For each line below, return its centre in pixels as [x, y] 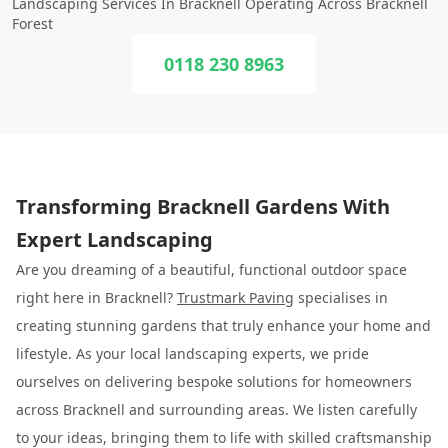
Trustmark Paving [235, 297]
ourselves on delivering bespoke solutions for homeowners [214, 381]
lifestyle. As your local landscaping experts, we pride [192, 353]
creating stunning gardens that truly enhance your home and [223, 325]
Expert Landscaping [114, 239]
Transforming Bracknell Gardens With [203, 206]
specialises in [341, 297]
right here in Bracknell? [96, 297]
